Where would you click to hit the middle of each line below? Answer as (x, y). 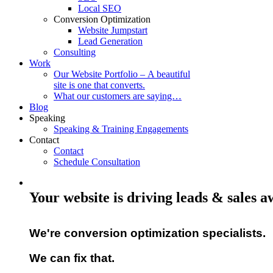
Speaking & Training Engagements (121, 129)
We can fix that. (72, 258)
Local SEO (100, 8)
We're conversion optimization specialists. (147, 233)
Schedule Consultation (97, 162)
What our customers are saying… (118, 96)
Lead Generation (110, 41)
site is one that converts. (99, 85)
